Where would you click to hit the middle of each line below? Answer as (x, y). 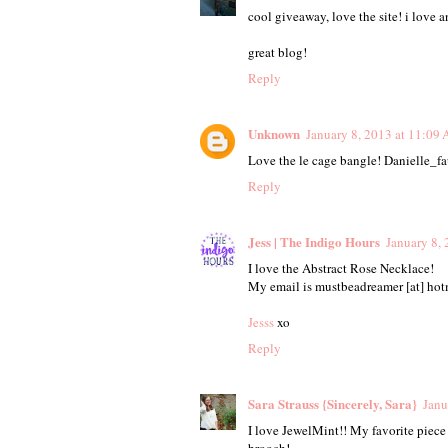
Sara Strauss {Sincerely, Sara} (332, 403)
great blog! (277, 51)
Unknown (273, 133)
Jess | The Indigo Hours (313, 241)
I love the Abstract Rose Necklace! (340, 267)
